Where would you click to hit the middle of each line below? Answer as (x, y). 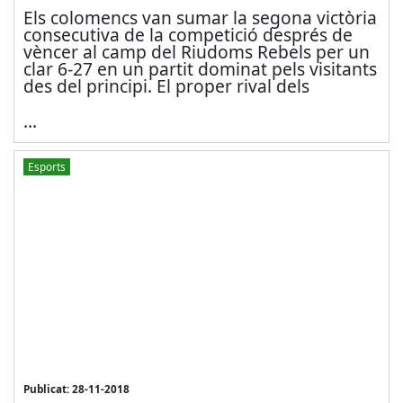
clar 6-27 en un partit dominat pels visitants (200, 68)
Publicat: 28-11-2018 (76, 388)
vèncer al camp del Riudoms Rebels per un (196, 51)
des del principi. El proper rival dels (166, 85)
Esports (46, 167)
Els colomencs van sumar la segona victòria (200, 17)
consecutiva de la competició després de (188, 34)
